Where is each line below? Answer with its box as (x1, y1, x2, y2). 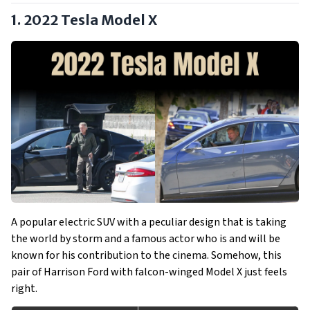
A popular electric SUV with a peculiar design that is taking (11, 215, 286, 230)
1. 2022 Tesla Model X (11, 11, 157, 28)
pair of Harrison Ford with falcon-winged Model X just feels (11, 264, 287, 280)
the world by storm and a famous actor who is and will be (11, 231, 280, 246)
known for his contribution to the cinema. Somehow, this (11, 248, 282, 263)
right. (11, 281, 37, 296)
